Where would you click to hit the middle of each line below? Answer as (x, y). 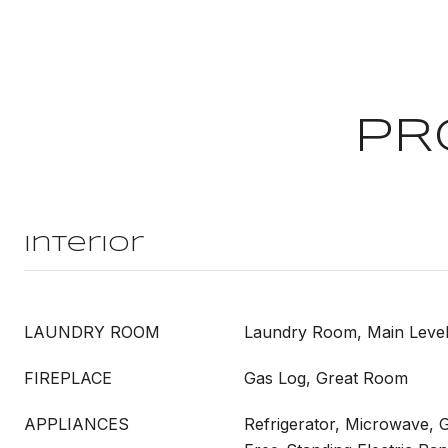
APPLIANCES (76, 424)
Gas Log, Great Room (326, 378)
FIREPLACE (68, 378)
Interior (84, 245)
